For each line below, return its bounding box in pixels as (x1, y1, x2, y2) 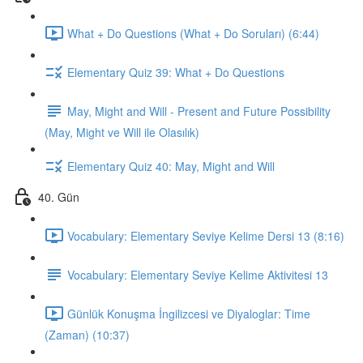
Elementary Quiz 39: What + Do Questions (67, 63, 284, 80)
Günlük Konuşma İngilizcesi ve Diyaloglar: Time (67, 305, 310, 322)
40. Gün (38, 188, 79, 205)
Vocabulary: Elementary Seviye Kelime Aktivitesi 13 (67, 266, 328, 283)
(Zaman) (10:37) (45, 327, 130, 343)
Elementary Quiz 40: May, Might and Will (67, 157, 275, 174)
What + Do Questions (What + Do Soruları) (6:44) (67, 24, 319, 41)
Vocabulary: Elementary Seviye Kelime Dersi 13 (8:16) (67, 227, 344, 244)
